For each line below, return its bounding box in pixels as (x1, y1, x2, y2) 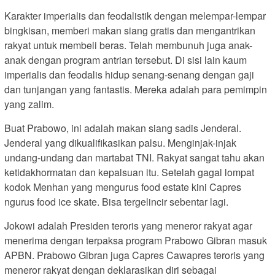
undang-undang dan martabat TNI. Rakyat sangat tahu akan (4, 150, 265, 165)
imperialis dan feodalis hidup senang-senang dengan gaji (4, 68, 254, 82)
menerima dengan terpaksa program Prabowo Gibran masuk (4, 233, 267, 248)
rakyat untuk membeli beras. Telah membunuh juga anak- (4, 38, 252, 53)
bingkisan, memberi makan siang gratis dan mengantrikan (4, 23, 255, 38)
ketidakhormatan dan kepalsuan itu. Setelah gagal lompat (4, 165, 254, 180)
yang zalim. (4, 97, 54, 112)
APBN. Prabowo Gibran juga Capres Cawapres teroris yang (4, 248, 265, 263)
